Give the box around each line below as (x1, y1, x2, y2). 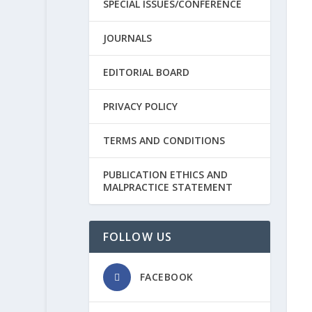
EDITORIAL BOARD (102, 65, 189, 79)
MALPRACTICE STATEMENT (102, 180, 233, 194)
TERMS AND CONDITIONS (102, 134, 225, 147)
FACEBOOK (139, 270, 194, 283)
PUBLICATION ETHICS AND (102, 168, 228, 181)
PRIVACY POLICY (102, 100, 178, 113)
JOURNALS (102, 31, 152, 45)
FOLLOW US (102, 229, 173, 244)
